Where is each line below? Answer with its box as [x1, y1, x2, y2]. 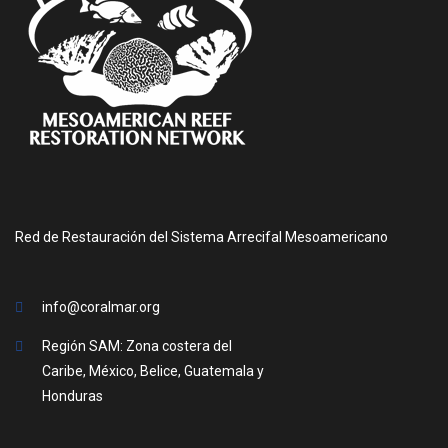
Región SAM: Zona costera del [42, 337, 232, 354]
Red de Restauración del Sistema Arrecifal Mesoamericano [15, 228, 388, 245]
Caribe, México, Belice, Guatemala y [42, 362, 264, 379]
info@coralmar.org [42, 298, 160, 315]
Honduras [42, 387, 103, 404]
